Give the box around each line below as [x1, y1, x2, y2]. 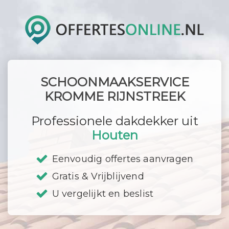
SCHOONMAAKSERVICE [40, 75, 189, 89]
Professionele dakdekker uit [31, 113, 198, 128]
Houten [91, 128, 138, 143]
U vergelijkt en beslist [52, 188, 154, 199]
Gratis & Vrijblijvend [52, 171, 144, 182]
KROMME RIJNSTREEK [44, 89, 185, 104]
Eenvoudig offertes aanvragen [52, 153, 194, 165]
